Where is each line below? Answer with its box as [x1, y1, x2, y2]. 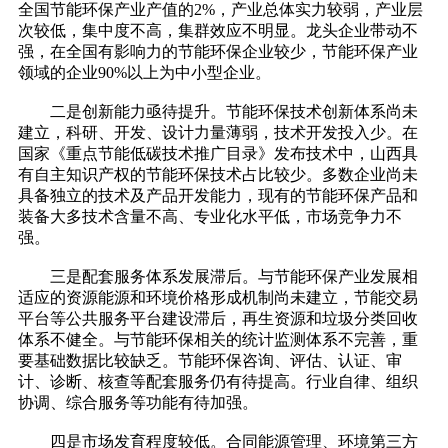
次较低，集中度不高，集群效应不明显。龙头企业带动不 [18, 22, 418, 40]
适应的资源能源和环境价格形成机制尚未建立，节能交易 [18, 289, 418, 307]
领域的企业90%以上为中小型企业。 [18, 64, 271, 82]
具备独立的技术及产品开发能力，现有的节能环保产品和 [18, 187, 418, 205]
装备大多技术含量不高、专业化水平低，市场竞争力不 [18, 208, 402, 226]
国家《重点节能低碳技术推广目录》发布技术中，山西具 [18, 145, 418, 163]
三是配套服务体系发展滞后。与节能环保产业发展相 [18, 268, 418, 286]
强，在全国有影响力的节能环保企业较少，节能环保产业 [18, 43, 418, 61]
